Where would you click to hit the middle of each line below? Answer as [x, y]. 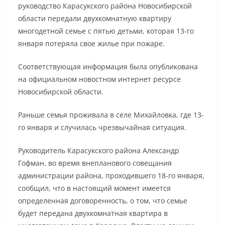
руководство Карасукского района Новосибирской [105, 6]
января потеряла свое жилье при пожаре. [91, 44]
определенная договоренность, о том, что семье [103, 201]
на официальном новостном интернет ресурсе [99, 79]
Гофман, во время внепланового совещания [95, 163]
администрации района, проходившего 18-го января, [111, 176]
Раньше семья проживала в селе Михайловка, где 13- [111, 115]
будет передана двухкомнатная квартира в [93, 213]
